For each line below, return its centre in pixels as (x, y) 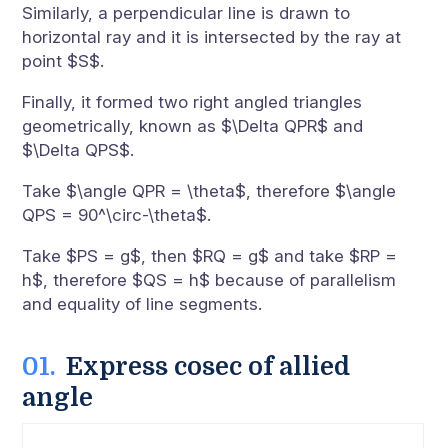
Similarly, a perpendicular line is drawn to (186, 12)
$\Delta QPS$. (78, 149)
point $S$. (63, 60)
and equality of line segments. (142, 303)
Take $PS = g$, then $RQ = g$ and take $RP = (210, 255)
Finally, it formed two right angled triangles (192, 101)
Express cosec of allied (208, 366)
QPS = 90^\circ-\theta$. (117, 214)
